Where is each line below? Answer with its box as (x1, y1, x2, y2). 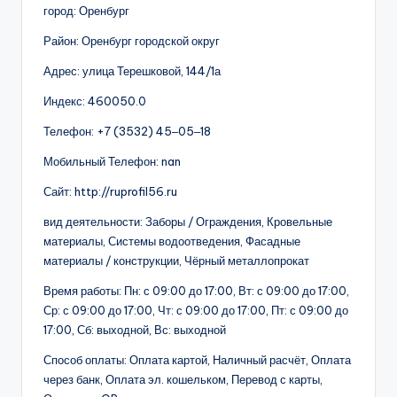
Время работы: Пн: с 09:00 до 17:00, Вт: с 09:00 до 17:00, (43, 284, 349, 299)
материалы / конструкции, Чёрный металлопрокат (43, 253, 309, 269)
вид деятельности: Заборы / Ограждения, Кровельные (43, 214, 332, 230)
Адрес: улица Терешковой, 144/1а (43, 64, 221, 79)
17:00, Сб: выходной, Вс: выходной (43, 323, 226, 338)
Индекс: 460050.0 (43, 94, 146, 109)
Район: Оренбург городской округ (43, 34, 220, 49)
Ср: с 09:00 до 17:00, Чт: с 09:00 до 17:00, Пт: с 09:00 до (43, 303, 348, 318)
